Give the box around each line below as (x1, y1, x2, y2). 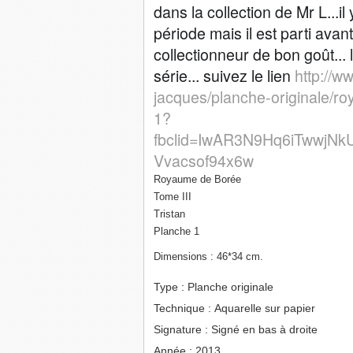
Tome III (154, 191, 191, 203)
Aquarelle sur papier (214, 302, 315, 314)
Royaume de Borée (154, 173, 241, 185)
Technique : (154, 302, 211, 314)
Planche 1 (154, 225, 199, 237)
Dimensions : (154, 251, 214, 262)
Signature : (154, 323, 208, 336)
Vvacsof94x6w (154, 149, 254, 172)
